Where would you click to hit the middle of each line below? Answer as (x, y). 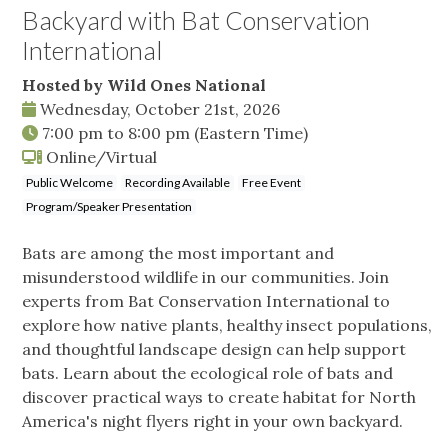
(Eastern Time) (251, 133)
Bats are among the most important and (178, 253)
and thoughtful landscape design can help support (214, 349)
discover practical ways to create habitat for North (219, 397)
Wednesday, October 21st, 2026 (158, 109)
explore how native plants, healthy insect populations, (227, 325)
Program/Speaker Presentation (109, 207)
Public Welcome (69, 183)
